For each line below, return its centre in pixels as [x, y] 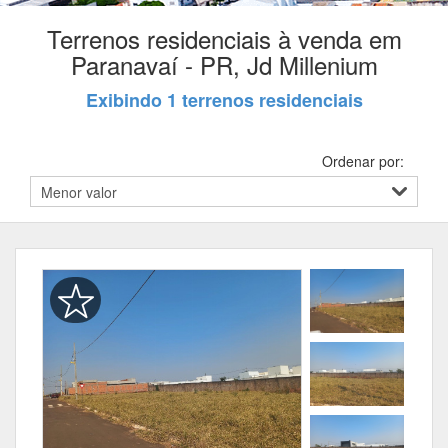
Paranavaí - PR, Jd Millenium [224, 64]
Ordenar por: [363, 161]
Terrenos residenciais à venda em [224, 38]
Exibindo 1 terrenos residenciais [224, 100]
